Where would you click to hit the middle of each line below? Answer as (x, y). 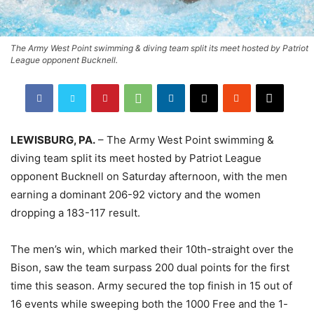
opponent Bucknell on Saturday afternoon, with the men (149, 176)
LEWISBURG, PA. (53, 139)
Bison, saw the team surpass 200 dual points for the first (150, 267)
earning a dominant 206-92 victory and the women (136, 194)
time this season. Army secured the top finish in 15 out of (151, 285)
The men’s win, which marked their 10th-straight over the (152, 249)
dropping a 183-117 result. (75, 212)
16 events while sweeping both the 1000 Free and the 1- (149, 303)
